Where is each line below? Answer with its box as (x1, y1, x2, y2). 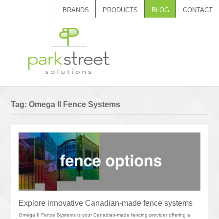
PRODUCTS (102, 6, 138, 14)
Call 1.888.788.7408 (128, 21, 215, 32)
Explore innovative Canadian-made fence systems (19, 198, 193, 207)
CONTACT (182, 6, 213, 14)
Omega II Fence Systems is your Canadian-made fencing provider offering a (19, 212, 191, 218)
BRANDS (62, 6, 89, 14)
